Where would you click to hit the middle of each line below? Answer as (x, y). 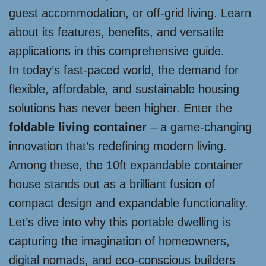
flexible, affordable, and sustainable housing (124, 89)
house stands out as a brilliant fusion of (112, 184)
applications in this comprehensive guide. (117, 51)
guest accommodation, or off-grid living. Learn (130, 13)
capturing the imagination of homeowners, (119, 241)
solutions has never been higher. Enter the (121, 108)
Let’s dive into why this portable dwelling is (120, 222)
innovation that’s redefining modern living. (118, 146)
